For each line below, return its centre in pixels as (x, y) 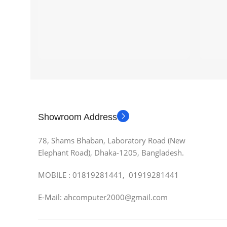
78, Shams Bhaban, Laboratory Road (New (112, 140)
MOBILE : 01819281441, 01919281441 (108, 175)
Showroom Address (78, 117)
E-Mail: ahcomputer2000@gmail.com (103, 197)
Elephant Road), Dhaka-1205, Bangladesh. (111, 153)
